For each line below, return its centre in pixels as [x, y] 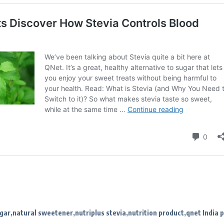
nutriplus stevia [100, 212]
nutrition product [156, 212]
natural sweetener [43, 212]
